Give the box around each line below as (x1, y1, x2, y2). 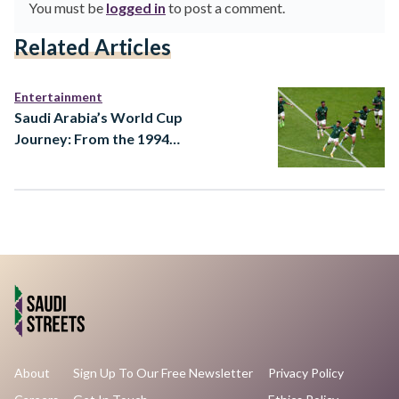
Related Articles (14, 34, 171, 60)
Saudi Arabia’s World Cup (14, 108, 183, 126)
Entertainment (14, 88, 102, 104)
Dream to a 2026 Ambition (14, 151, 187, 168)
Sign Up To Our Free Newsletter (73, 364, 254, 380)
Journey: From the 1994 (14, 129, 169, 147)
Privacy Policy (267, 364, 344, 380)
